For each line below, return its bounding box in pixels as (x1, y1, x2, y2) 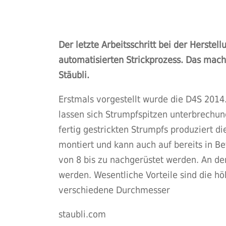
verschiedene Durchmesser (58, 185, 170, 195)
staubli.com (58, 209, 106, 219)
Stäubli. (58, 70, 89, 80)
